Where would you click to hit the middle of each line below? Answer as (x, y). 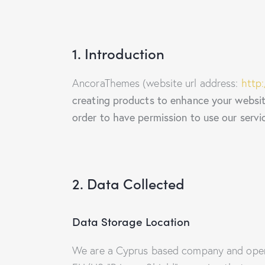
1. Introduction (118, 53)
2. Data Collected (128, 183)
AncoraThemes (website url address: (157, 83)
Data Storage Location (131, 221)
